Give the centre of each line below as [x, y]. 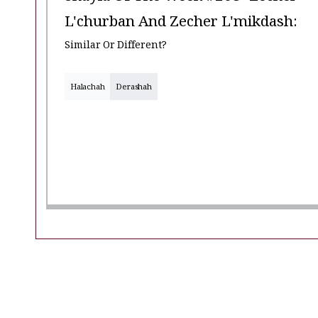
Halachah [88, 88]
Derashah [134, 88]
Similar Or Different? [116, 47]
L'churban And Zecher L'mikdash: [181, 24]
